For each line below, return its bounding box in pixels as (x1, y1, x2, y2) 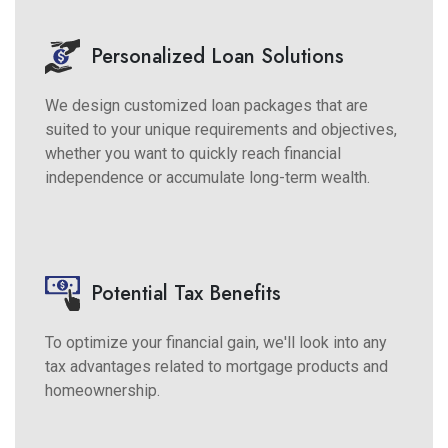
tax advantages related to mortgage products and (45, 356, 388, 376)
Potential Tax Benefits (91, 278, 281, 308)
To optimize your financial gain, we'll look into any (45, 332, 387, 352)
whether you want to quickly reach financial (45, 143, 341, 163)
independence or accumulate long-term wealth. (45, 167, 370, 187)
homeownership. (45, 380, 160, 400)
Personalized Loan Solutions (91, 41, 344, 71)
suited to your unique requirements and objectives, (45, 119, 397, 139)
